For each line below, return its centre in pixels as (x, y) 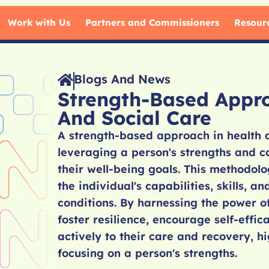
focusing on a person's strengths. (147, 253)
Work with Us (39, 23)
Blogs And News (122, 79)
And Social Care (134, 118)
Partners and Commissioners (152, 23)
